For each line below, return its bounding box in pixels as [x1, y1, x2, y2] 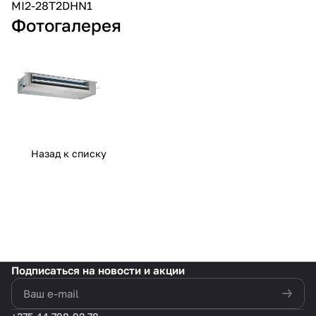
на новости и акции [83, 264, 185, 276]
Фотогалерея [11, 15, 121, 36]
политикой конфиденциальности [146, 298, 281, 308]
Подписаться [11, 264, 83, 276]
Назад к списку [31, 147, 107, 160]
